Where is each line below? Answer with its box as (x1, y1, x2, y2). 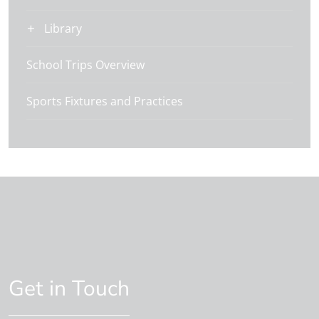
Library (44, 21, 82, 36)
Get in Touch (24, 274, 130, 303)
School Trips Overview (26, 57, 145, 73)
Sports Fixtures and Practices (26, 93, 183, 109)
